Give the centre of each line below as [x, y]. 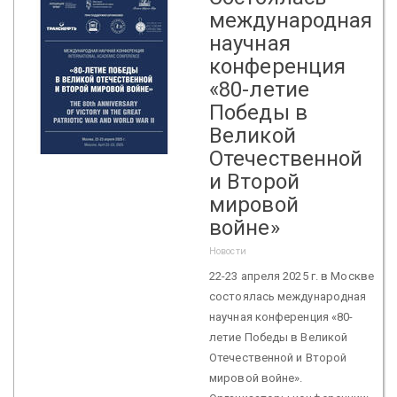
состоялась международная [288, 296]
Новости [228, 251]
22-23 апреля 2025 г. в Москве [292, 276]
